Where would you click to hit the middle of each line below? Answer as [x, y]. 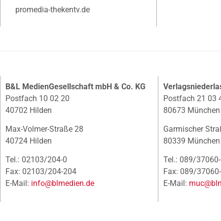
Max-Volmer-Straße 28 [44, 129]
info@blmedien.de [63, 184]
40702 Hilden [29, 110]
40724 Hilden [29, 141]
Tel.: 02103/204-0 [36, 160]
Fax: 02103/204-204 [41, 172]
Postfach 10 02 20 [37, 98]
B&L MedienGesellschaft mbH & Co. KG [75, 86]
